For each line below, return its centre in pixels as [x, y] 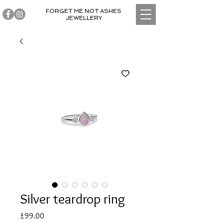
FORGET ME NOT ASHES [84, 11]
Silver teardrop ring [73, 199]
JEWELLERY [84, 18]
